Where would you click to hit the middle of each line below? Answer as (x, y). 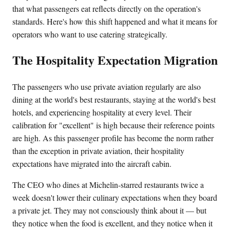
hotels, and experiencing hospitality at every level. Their (102, 112)
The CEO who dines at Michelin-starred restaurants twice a (108, 185)
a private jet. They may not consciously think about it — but (109, 210)
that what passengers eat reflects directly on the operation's (107, 8)
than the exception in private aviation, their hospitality (98, 151)
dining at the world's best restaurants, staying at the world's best (114, 100)
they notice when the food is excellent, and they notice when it (112, 223)
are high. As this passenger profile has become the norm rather (113, 138)
